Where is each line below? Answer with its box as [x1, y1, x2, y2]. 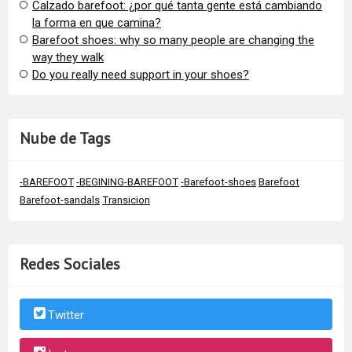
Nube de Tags [20, 128, 111, 149]
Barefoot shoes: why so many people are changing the [32, 33, 314, 48]
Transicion [102, 194, 150, 207]
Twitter [48, 307, 84, 322]
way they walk [32, 50, 104, 65]
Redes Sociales [20, 254, 120, 275]
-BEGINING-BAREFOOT [76, 176, 178, 189]
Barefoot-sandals [20, 194, 100, 207]
